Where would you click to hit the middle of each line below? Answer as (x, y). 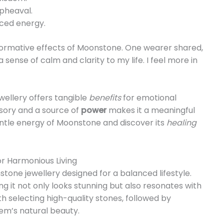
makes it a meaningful (151, 110)
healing (181, 123)
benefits (105, 98)
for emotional (149, 98)
